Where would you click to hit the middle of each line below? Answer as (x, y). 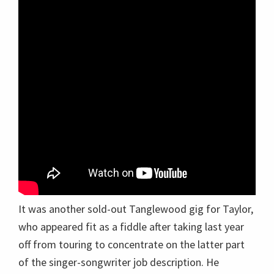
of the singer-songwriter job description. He (119, 262)
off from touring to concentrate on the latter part (131, 244)
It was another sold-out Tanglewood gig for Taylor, (136, 209)
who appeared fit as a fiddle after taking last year (131, 227)
